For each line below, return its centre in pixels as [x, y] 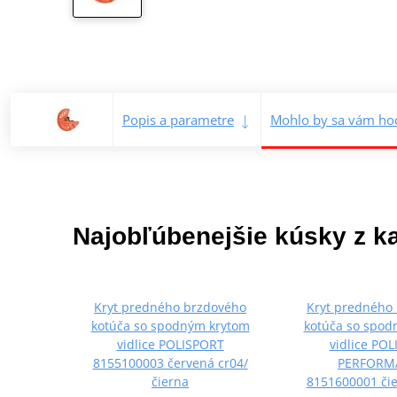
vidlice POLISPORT [170, 345]
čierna [170, 382]
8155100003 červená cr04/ [170, 363]
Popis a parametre [178, 120]
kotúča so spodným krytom [170, 326]
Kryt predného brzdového [170, 307]
